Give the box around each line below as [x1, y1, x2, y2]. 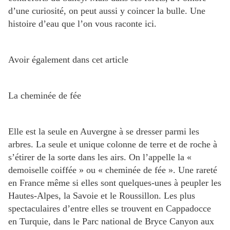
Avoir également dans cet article [8, 54, 128, 65]
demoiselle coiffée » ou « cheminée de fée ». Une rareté [8, 165, 217, 176]
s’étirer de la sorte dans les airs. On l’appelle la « [8, 152, 191, 163]
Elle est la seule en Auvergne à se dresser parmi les [8, 126, 199, 137]
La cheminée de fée [8, 90, 81, 101]
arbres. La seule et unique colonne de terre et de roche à [8, 139, 217, 150]
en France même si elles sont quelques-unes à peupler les [8, 178, 221, 188]
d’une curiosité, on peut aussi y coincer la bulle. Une [8, 6, 205, 16]
